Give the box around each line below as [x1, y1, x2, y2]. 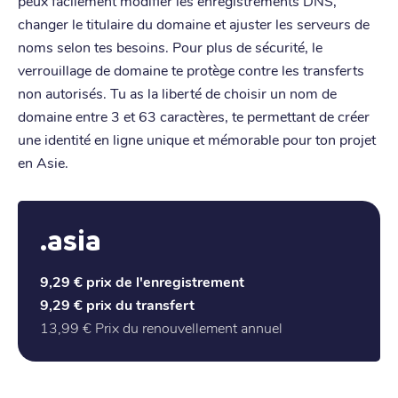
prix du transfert [86, 294, 195, 314]
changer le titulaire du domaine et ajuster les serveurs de [18, 13, 370, 33]
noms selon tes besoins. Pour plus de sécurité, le [18, 36, 322, 56]
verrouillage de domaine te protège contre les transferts [18, 60, 364, 79]
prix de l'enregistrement [86, 271, 244, 291]
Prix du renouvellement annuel [95, 317, 283, 337]
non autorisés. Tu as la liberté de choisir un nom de [18, 83, 337, 102]
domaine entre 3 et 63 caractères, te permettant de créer [18, 106, 370, 125]
